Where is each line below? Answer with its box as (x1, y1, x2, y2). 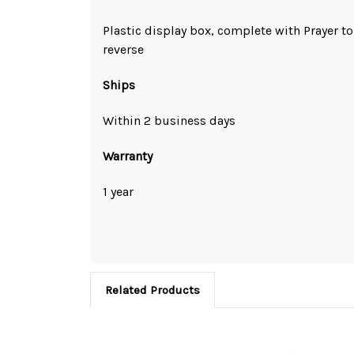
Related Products (104, 282, 200, 297)
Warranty (103, 148, 153, 164)
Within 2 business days (103, 112, 235, 128)
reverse (103, 41, 144, 57)
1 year (103, 183, 134, 199)
